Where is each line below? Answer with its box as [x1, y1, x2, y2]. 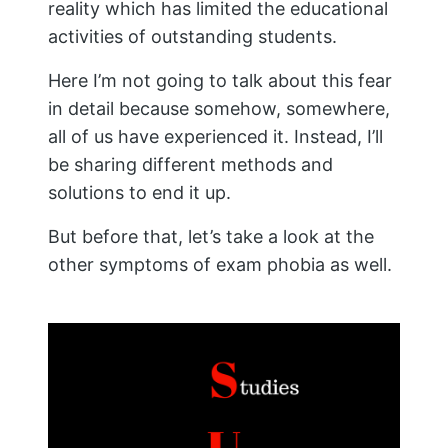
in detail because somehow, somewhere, [48, 98, 390, 120]
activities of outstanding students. [48, 26, 337, 48]
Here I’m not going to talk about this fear [48, 70, 392, 92]
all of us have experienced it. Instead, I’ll [48, 126, 383, 148]
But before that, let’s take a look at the [48, 226, 374, 248]
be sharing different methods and [48, 154, 333, 176]
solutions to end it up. [48, 182, 231, 204]
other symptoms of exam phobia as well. [48, 254, 392, 276]
